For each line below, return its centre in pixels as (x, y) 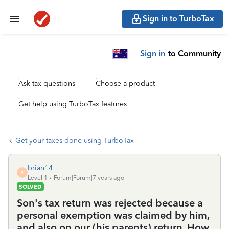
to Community (194, 53)
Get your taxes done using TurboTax (75, 140)
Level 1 (38, 178)
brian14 (40, 168)
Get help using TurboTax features (73, 104)
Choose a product (125, 84)
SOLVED (30, 187)
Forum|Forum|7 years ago (89, 178)
